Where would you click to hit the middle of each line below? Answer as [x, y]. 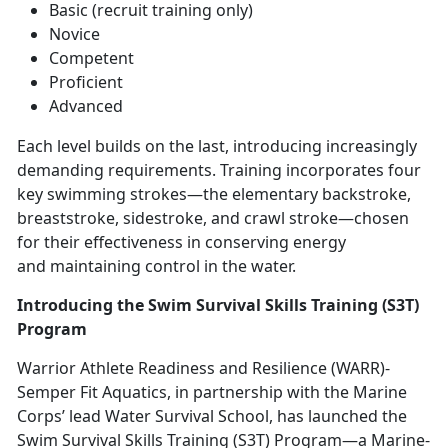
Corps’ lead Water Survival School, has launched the [212, 415]
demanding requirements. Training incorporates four [219, 169]
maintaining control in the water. [175, 265]
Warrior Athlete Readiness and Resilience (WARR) [201, 367]
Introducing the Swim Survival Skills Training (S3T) [218, 304]
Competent [93, 57]
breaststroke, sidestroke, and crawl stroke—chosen [213, 217]
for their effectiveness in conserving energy [181, 241]
